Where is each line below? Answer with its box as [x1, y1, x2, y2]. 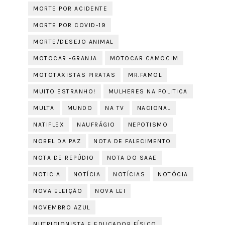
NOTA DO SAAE [106, 154, 157, 161]
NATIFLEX [33, 121, 65, 128]
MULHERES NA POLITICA [108, 88, 188, 95]
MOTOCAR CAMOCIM [109, 55, 179, 62]
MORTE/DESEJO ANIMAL [33, 38, 114, 45]
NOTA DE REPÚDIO [33, 154, 94, 161]
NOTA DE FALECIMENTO [93, 138, 171, 145]
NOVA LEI [95, 187, 126, 194]
